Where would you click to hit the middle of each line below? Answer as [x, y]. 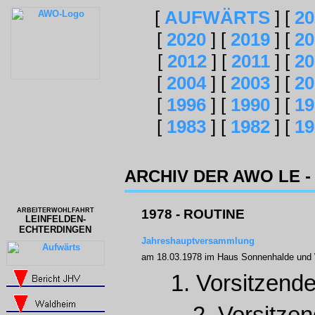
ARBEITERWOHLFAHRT [55, 210]
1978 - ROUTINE [193, 214]
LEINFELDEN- [55, 219]
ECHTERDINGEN [55, 230]
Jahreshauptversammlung [198, 240]
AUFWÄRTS [217, 18]
